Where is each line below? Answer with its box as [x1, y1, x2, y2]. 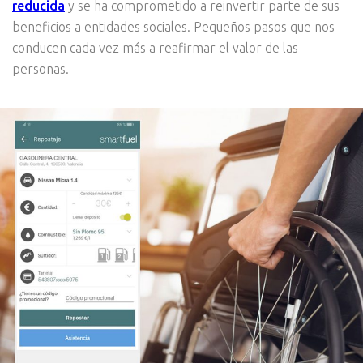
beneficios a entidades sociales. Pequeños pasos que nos [12, 19, 335, 34]
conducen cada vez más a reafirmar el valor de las [12, 40, 298, 55]
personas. [12, 61, 69, 76]
